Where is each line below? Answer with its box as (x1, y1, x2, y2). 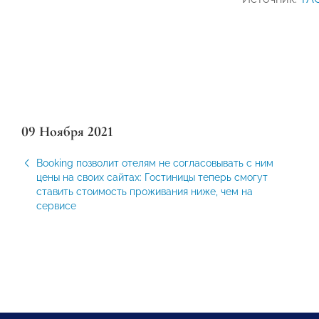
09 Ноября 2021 (21, 123, 113, 140)
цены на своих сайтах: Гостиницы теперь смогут (36, 172, 268, 183)
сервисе (36, 200, 76, 211)
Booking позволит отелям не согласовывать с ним (36, 157, 273, 169)
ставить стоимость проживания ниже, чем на (36, 186, 253, 197)
